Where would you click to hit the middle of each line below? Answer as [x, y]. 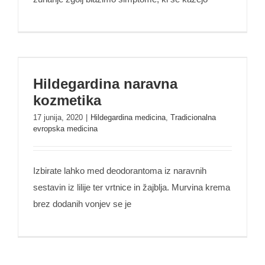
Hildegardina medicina [128, 117]
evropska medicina [65, 129]
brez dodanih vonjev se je [82, 204]
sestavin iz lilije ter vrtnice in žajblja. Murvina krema [132, 187]
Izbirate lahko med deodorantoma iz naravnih [120, 171]
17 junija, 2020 [58, 117]
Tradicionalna [193, 117]
